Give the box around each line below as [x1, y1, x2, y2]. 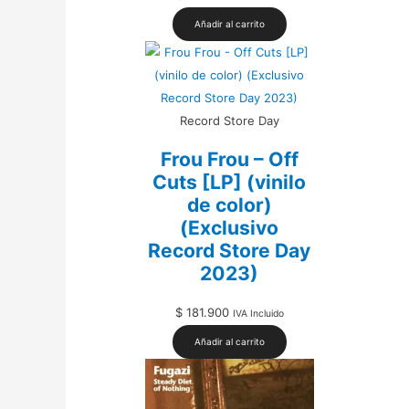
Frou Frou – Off [160, 148, 299, 172]
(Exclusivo [180, 216, 279, 240]
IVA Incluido [232, 307, 284, 320]
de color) [186, 194, 272, 217]
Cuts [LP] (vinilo [152, 171, 307, 194]
